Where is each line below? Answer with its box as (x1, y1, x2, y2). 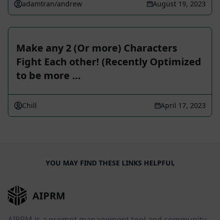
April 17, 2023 (161, 101, 206, 110)
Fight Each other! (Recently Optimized (16, 55, 201, 69)
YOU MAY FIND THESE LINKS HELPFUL (45, 158, 175, 168)
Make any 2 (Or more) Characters (16, 41, 177, 55)
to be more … (16, 69, 81, 82)
